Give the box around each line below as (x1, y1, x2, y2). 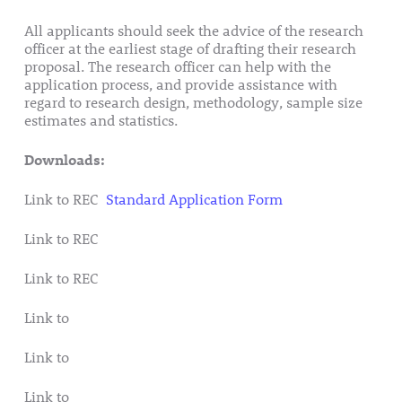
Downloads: (23, 150, 105, 170)
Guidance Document (101, 229, 235, 249)
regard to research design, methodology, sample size (23, 92, 363, 112)
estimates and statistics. (23, 110, 178, 130)
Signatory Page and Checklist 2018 (101, 268, 323, 288)
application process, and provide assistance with (23, 74, 337, 94)
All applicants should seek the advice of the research (23, 21, 363, 40)
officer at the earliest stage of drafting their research (23, 39, 356, 58)
